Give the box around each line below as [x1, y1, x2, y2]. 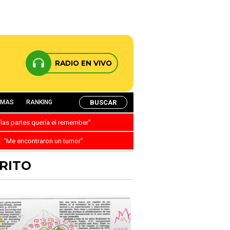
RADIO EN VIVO [55, 59, 112, 67]
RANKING [26, 99, 52, 106]
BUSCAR [90, 98, 117, 106]
